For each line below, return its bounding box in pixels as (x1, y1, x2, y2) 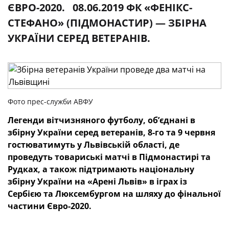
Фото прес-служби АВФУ (8, 97, 93, 106)
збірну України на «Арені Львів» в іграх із (8, 176, 187, 187)
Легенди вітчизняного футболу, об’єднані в (8, 114, 195, 126)
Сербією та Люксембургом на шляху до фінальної (8, 188, 221, 199)
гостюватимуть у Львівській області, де (8, 139, 179, 150)
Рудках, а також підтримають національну (8, 164, 194, 175)
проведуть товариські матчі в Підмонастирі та (8, 151, 211, 163)
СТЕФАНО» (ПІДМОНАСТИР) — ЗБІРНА (8, 16, 207, 30)
